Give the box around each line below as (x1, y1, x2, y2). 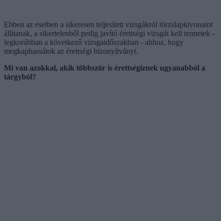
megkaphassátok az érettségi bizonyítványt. (4, 46, 138, 55)
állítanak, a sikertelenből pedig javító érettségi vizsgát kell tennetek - (4, 29, 215, 37)
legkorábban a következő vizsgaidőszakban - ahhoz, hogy (4, 37, 184, 46)
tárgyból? (4, 72, 36, 81)
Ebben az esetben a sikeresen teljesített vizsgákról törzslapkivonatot (4, 20, 213, 29)
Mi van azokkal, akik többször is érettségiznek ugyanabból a (4, 63, 205, 72)
